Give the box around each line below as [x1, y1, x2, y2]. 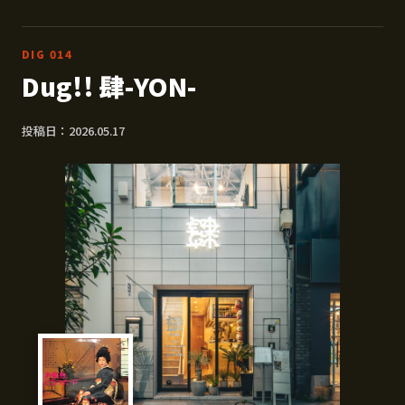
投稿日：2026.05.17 [22, 122, 125, 140]
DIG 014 [22, 46, 73, 62]
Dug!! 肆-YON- [22, 68, 196, 105]
